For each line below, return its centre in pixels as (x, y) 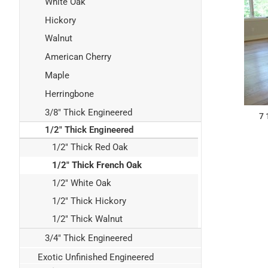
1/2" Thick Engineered (89, 130)
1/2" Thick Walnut (87, 219)
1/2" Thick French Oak (97, 165)
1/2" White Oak (82, 183)
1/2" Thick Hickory (89, 201)
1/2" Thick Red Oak (90, 147)
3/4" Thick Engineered (89, 238)
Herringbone (69, 94)
